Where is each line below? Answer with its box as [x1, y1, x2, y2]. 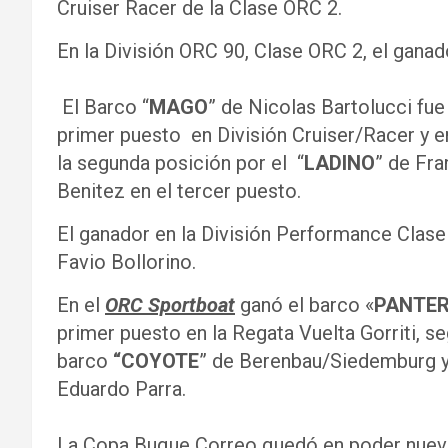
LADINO [304, 151, 375, 175]
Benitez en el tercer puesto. [57, 179, 301, 203]
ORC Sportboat [105, 293, 235, 317]
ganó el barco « [235, 293, 374, 317]
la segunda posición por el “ [57, 151, 304, 175]
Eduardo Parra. [57, 377, 186, 401]
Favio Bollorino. [57, 250, 196, 274]
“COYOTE [113, 349, 199, 373]
